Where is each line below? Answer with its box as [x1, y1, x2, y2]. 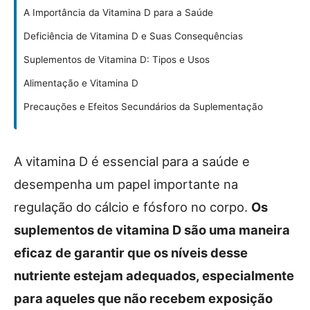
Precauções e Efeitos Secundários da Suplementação [24, 101, 263, 112]
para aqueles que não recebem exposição [14, 291, 273, 306]
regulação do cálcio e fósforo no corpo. [14, 199, 251, 215]
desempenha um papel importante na [14, 176, 238, 192]
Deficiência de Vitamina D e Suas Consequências [24, 30, 243, 42]
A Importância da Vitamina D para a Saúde [24, 7, 213, 18]
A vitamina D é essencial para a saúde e [14, 154, 250, 169]
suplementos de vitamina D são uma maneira [14, 222, 290, 237]
